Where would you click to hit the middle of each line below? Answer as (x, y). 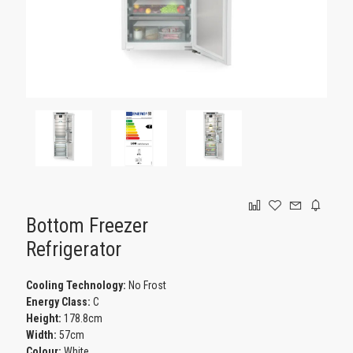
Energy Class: (60, 301)
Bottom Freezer (87, 225)
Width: (42, 334)
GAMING (28, 28)
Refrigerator (74, 249)
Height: (45, 318)
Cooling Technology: (76, 285)
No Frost (147, 285)
